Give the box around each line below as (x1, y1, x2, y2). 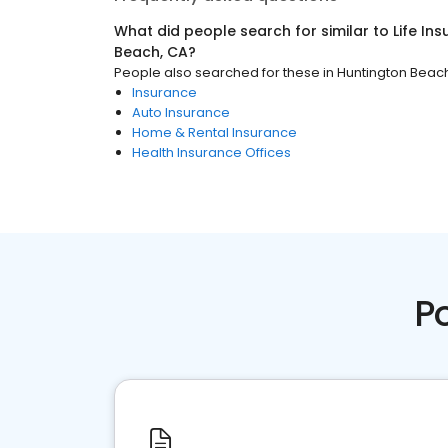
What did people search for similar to (114, 21, 393, 41)
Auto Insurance (132, 103, 230, 122)
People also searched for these (114, 63, 320, 82)
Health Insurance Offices (132, 143, 291, 162)
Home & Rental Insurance (132, 123, 297, 142)
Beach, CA (114, 42, 188, 62)
